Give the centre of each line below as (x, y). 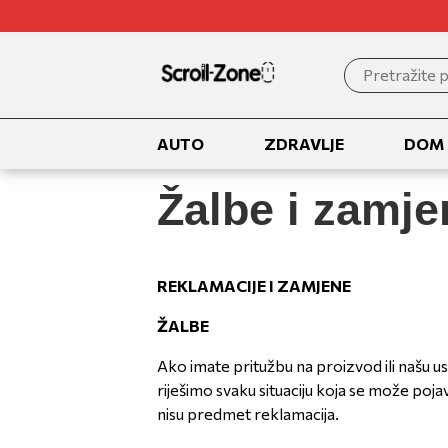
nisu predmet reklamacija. (249, 413)
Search (384, 72)
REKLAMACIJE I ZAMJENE (254, 285)
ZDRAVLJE (304, 143)
